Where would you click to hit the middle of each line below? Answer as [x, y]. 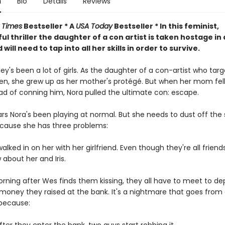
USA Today [94, 26]
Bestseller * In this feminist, [165, 26]
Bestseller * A [49, 26]
